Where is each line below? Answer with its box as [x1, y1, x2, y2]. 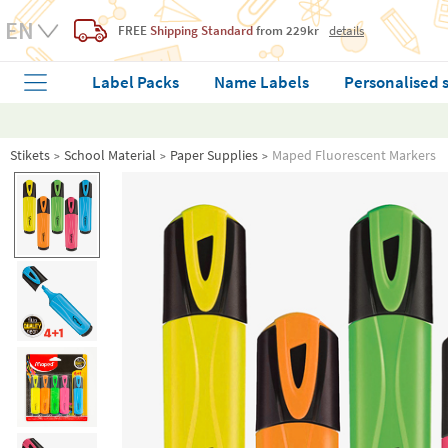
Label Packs [92, 71, 180, 93]
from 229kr [253, 21, 319, 39]
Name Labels [214, 71, 310, 93]
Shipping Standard [150, 21, 253, 39]
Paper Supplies [170, 146, 258, 164]
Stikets [10, 146, 50, 164]
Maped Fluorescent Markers [272, 146, 436, 164]
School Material [64, 146, 156, 164]
